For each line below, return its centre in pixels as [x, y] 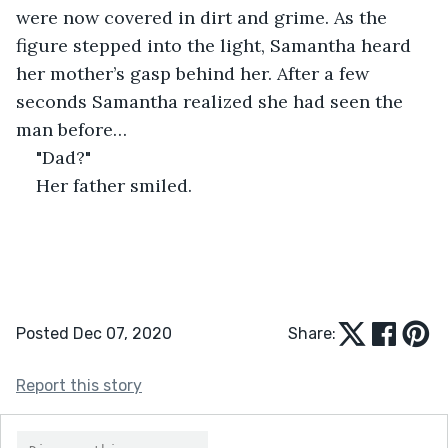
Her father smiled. [114, 185]
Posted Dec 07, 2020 [94, 333]
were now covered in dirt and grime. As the [204, 17]
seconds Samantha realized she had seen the [212, 101]
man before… [71, 129]
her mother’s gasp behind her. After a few [195, 73]
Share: [312, 333]
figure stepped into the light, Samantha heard [216, 45]
